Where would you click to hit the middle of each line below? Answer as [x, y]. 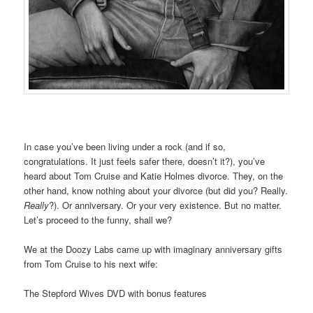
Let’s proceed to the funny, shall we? [98, 219]
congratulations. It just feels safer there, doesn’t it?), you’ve [145, 161]
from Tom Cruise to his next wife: [91, 263]
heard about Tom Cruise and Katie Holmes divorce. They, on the [154, 175]
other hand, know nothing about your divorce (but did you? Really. [156, 190]
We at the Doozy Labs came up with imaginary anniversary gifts [153, 249]
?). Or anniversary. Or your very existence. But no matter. [166, 205]
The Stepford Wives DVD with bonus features [116, 293]
